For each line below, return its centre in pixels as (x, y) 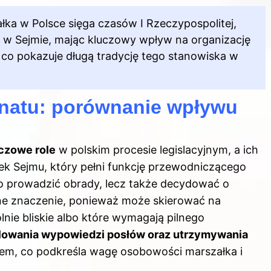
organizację (219, 40)
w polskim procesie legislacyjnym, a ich (157, 150)
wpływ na (164, 40)
